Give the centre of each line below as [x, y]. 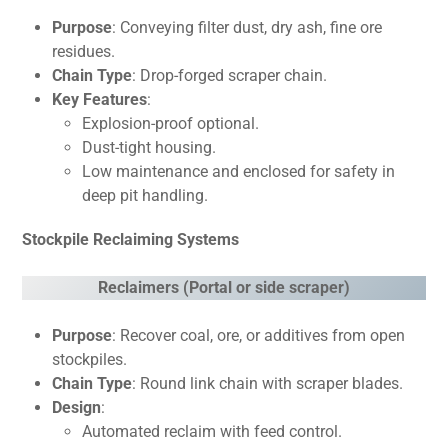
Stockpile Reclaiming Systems [131, 239]
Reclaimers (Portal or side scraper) [224, 287]
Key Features [100, 99]
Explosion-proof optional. [171, 123]
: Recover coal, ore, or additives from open [259, 335]
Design [77, 407]
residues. [84, 51]
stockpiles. [90, 359]
